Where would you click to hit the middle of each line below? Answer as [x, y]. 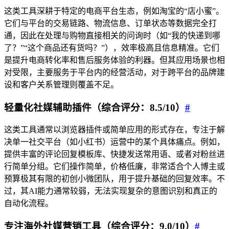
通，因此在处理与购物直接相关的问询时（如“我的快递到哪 [112, 35]
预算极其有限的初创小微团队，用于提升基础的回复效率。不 [114, 179]
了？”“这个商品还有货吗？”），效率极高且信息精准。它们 [112, 48]
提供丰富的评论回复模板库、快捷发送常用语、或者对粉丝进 [114, 154]
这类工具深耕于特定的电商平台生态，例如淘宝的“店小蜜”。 [114, 11]
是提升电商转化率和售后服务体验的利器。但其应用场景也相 [114, 60]
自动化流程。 [29, 203]
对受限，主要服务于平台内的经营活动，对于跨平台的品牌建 [114, 72]
